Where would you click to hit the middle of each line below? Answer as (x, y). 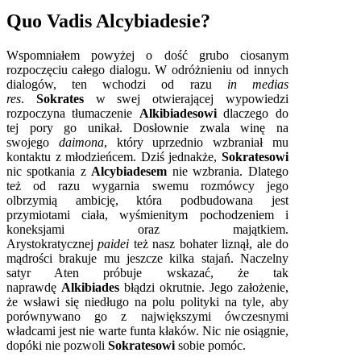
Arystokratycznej (52, 244)
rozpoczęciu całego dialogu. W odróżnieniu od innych (147, 70)
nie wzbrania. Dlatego (230, 172)
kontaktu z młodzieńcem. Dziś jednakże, (114, 157)
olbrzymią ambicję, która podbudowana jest (147, 201)
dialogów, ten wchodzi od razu (117, 85)
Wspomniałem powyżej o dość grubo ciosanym (147, 56)
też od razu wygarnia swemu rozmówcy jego (147, 186)
